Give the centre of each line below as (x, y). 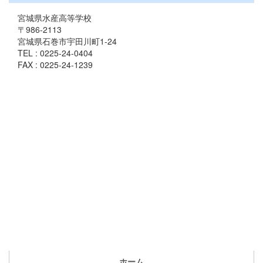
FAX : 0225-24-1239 (55, 64)
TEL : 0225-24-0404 (55, 53)
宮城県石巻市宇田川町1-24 (67, 41)
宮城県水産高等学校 (55, 17)
